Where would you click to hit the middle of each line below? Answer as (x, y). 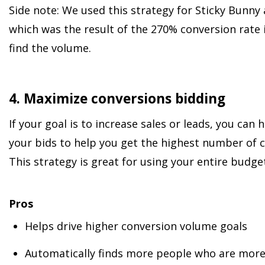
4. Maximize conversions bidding (117, 98)
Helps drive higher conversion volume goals (136, 226)
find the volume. (50, 48)
